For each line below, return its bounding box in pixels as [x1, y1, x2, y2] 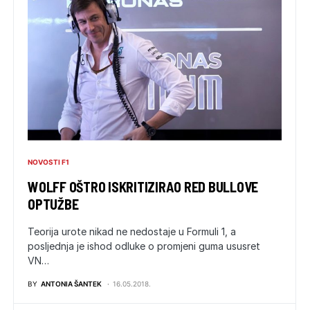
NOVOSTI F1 [28, 157, 69, 166]
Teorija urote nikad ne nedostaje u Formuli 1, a [28, 225, 236, 237]
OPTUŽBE [28, 195, 79, 212]
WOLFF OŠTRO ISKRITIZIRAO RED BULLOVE [28, 178, 258, 195]
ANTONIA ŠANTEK [41, 279, 102, 288]
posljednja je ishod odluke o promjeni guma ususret [28, 239, 260, 252]
